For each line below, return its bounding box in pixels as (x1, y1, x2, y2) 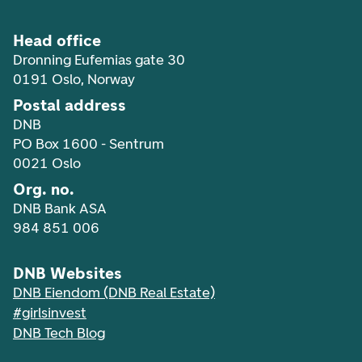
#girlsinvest (13, 304, 86, 322)
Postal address (13, 95, 126, 115)
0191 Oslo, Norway (13, 70, 135, 88)
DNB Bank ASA (13, 200, 107, 217)
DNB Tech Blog (13, 324, 105, 342)
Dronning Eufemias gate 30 (13, 51, 185, 69)
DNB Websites (13, 263, 122, 283)
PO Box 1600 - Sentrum (13, 135, 164, 153)
